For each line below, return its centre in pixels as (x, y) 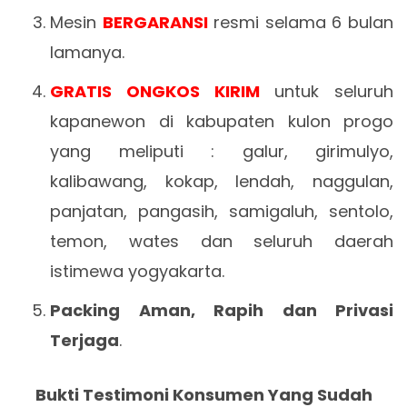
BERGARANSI (155, 22)
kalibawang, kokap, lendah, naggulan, (222, 181)
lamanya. (87, 52)
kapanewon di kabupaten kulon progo (222, 121)
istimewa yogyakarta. (137, 271)
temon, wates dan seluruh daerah (222, 241)
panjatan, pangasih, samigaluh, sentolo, (222, 211)
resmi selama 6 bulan (301, 22)
